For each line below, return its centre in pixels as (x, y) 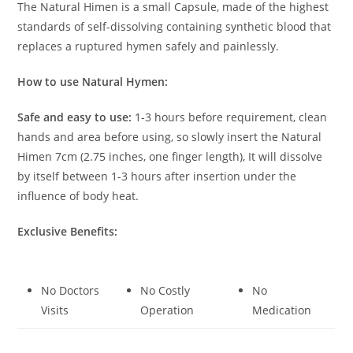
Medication (282, 310)
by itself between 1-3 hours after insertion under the (157, 176)
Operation (167, 310)
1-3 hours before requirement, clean (230, 117)
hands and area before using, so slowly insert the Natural (170, 136)
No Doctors (71, 290)
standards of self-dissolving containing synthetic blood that (175, 26)
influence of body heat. (78, 195)
